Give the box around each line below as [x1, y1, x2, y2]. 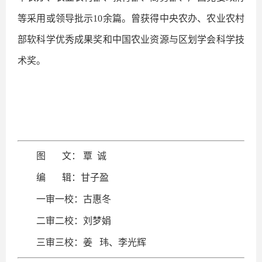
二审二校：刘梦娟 [36, 215, 111, 226]
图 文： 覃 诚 [36, 151, 106, 161]
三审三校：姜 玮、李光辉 [36, 237, 146, 247]
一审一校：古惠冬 [36, 194, 111, 204]
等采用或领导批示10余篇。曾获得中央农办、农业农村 [18, 13, 244, 24]
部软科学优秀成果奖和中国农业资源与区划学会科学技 [18, 35, 244, 45]
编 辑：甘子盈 [36, 172, 109, 182]
